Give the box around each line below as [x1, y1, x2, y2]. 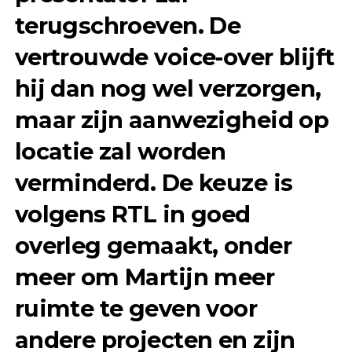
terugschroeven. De [14, 12, 241, 40]
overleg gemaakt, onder [14, 232, 291, 260]
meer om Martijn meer [14, 263, 275, 291]
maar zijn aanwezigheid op [14, 106, 329, 134]
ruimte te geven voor [14, 295, 258, 323]
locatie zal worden [14, 137, 226, 166]
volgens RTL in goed [14, 200, 251, 229]
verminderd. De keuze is [14, 169, 293, 197]
